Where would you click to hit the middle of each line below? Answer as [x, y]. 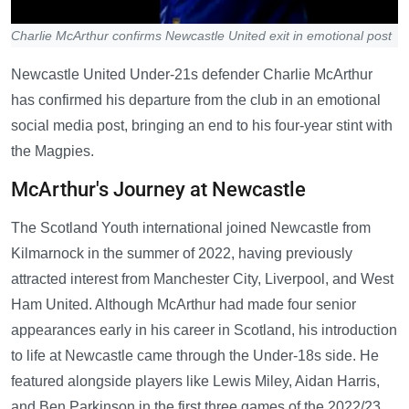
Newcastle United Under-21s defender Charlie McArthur [192, 75]
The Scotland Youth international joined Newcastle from [191, 228]
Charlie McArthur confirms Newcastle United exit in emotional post [201, 36]
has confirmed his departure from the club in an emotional [196, 100]
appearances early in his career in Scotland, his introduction [204, 330]
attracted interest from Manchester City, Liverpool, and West [202, 279]
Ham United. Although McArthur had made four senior [184, 305]
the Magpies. [52, 152]
